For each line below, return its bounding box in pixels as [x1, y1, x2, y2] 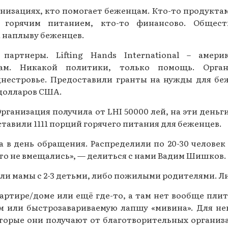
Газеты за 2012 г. [36, 68, 95, 78]
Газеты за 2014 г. [36, 25, 95, 36]
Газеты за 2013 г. [36, 47, 95, 57]
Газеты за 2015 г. [36, 4, 95, 14]
